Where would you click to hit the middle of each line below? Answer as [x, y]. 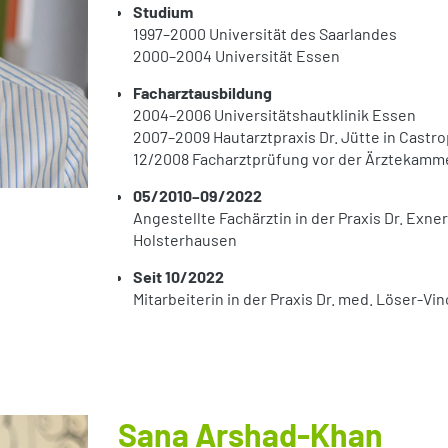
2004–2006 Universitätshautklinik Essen [274, 115]
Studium [163, 12]
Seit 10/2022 [178, 277]
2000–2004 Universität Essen [236, 56]
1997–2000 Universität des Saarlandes [265, 34]
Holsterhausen [185, 240]
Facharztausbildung [202, 93]
